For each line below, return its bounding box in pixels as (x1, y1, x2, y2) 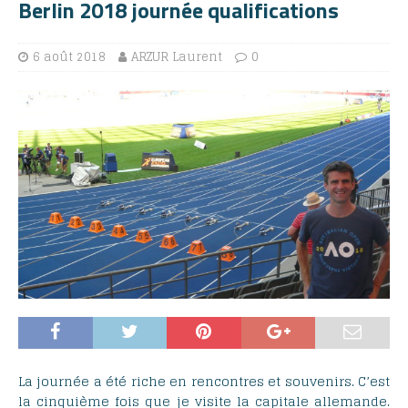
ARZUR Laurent (131, 46, 222, 67)
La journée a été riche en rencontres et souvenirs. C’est (18, 369, 390, 393)
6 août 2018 (33, 46, 106, 67)
